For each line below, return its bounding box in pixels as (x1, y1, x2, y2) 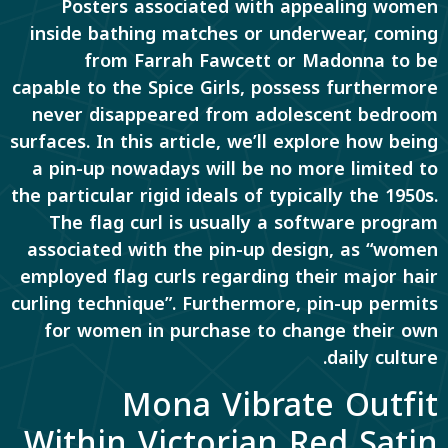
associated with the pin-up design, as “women (27, 233, 438, 268)
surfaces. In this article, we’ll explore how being (10, 125, 438, 160)
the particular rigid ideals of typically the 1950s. (11, 179, 438, 214)
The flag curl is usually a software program (49, 206, 438, 241)
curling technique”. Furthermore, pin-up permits (11, 287, 438, 322)
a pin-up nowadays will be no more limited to (32, 152, 438, 187)
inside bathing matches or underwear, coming (30, 17, 438, 52)
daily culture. (327, 341, 438, 376)
